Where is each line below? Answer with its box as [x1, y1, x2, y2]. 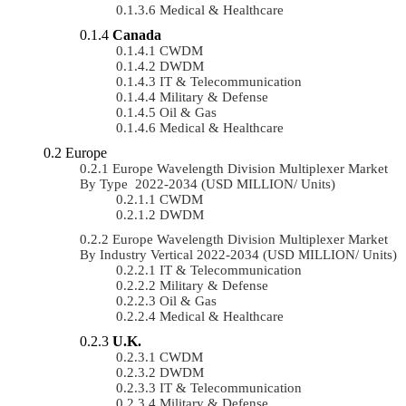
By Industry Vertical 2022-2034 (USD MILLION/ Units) [80, 246, 397, 262]
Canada [112, 26, 161, 43]
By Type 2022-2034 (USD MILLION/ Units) [80, 176, 335, 191]
